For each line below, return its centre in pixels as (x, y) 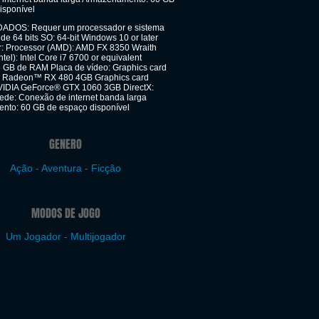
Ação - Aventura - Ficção (66, 168)
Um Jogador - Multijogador (66, 236)
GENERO (66, 144)
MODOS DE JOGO (66, 213)
